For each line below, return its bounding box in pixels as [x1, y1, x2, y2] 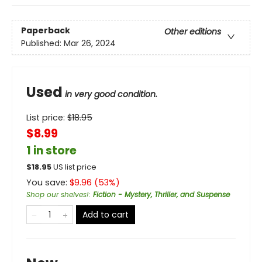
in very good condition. [65, 88, 157, 100]
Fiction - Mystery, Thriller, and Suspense [93, 189, 230, 199]
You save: [26, 176, 70, 188]
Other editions [164, 25, 221, 37]
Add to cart [82, 208, 129, 220]
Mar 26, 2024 [64, 37, 116, 49]
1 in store [26, 142, 77, 158]
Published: [21, 37, 64, 49]
